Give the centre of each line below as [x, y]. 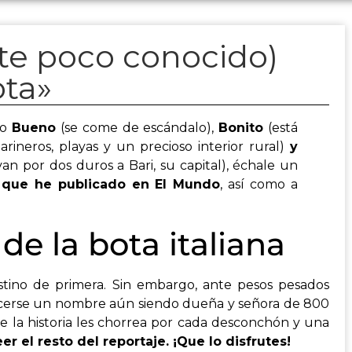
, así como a [259, 184]
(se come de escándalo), [137, 128]
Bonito [241, 128]
